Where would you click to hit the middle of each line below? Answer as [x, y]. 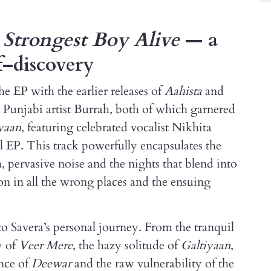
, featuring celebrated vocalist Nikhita [116, 127]
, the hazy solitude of [127, 245]
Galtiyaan [206, 245]
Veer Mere [46, 245]
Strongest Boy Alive [91, 40]
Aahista [183, 91]
